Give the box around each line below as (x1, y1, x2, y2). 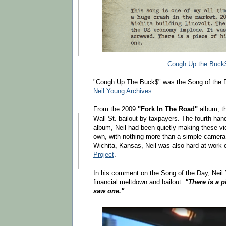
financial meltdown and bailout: (93, 179, 185, 186)
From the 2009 (93, 106, 138, 113)
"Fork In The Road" (138, 106, 198, 113)
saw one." (93, 188, 124, 195)
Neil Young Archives (93, 88, 152, 95)
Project (93, 151, 114, 158)
